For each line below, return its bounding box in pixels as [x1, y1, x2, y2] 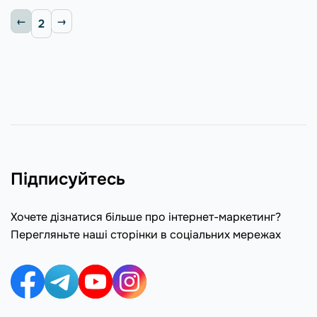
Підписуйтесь [11, 168, 125, 190]
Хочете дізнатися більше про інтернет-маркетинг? [11, 209, 281, 224]
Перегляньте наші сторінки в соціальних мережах [11, 227, 281, 242]
